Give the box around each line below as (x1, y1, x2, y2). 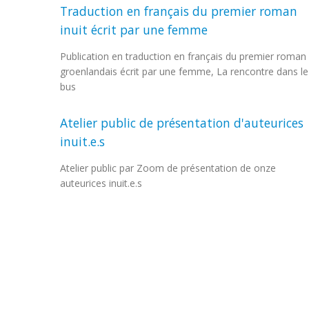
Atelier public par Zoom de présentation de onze (60, 161, 276, 175)
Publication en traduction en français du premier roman (60, 50, 306, 63)
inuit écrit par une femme (60, 21, 208, 38)
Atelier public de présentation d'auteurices (60, 114, 303, 131)
